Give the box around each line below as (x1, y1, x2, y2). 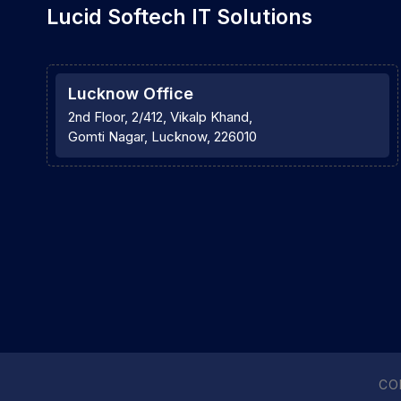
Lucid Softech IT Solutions (47, 4, 312, 30)
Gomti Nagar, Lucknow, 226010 (68, 128, 257, 146)
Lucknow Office (68, 84, 193, 104)
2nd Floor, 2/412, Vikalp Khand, (68, 108, 252, 126)
